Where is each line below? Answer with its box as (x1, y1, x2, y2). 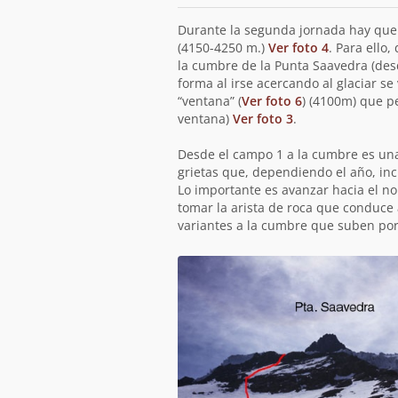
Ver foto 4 (267, 39, 329, 56)
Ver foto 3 (232, 110, 293, 127)
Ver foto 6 (241, 92, 302, 109)
